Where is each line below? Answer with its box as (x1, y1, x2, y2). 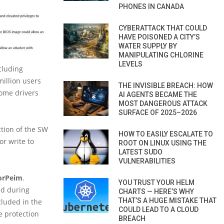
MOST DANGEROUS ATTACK (118, 99, 207, 107)
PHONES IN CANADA (118, 2, 184, 10)
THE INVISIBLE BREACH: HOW (118, 81, 213, 89)
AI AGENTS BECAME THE (118, 90, 197, 98)
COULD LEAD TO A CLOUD (118, 205, 198, 213)
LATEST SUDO (118, 147, 162, 156)
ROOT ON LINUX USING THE (118, 138, 206, 147)
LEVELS (118, 59, 142, 68)
